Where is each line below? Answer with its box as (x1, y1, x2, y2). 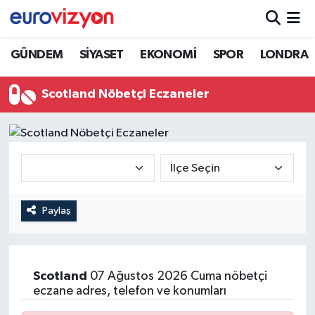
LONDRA (259, 48, 309, 61)
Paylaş (41, 205, 71, 216)
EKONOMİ (140, 48, 197, 61)
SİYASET (79, 48, 124, 61)
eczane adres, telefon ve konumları (32, 285, 226, 298)
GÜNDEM (11, 48, 63, 61)
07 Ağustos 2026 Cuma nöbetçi (86, 270, 267, 283)
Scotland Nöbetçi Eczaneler (41, 87, 210, 101)
